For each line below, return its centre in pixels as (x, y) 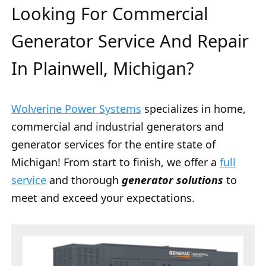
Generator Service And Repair (130, 41)
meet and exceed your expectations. (103, 198)
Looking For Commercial (110, 14)
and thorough (84, 180)
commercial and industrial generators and (118, 127)
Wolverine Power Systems (76, 109)
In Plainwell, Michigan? (103, 68)
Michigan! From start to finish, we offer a (115, 162)
